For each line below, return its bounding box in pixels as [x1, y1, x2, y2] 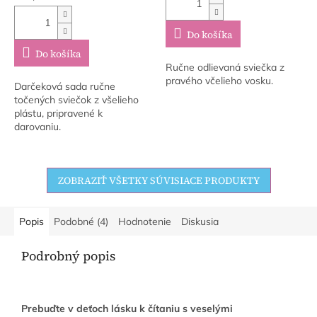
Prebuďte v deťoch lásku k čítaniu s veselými [21, 302, 233, 316]
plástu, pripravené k [14, 107, 103, 120]
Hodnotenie [118, 215, 171, 229]
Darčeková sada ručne [14, 80, 115, 93]
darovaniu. [14, 120, 61, 134]
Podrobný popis [21, 247, 115, 265]
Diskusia [181, 215, 219, 229]
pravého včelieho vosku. [166, 74, 276, 88]
